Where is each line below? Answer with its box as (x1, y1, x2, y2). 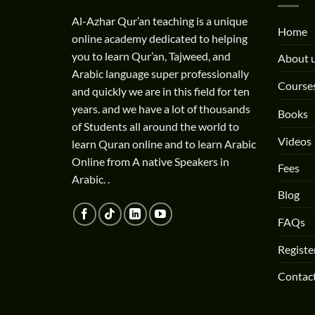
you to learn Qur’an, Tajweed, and (72, 49, 231, 63)
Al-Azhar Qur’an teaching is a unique (72, 14, 247, 28)
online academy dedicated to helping (72, 32, 247, 46)
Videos (277, 134, 311, 148)
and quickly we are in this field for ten (72, 84, 250, 98)
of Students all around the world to (72, 120, 239, 134)
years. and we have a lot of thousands (72, 102, 250, 116)
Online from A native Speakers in (72, 155, 229, 169)
